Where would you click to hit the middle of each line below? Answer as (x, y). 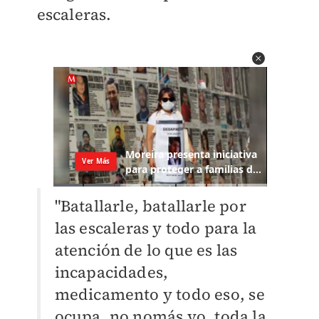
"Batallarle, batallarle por (150, 206)
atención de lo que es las (146, 250)
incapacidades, (111, 272)
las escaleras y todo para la (156, 228)
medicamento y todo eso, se (159, 294)
